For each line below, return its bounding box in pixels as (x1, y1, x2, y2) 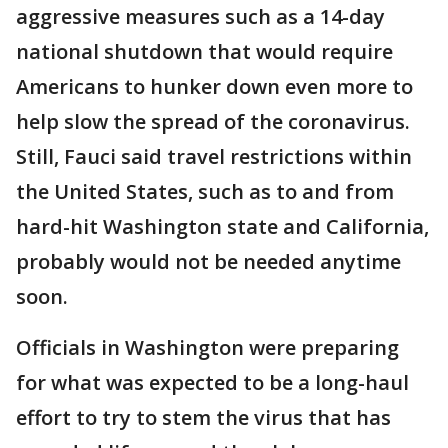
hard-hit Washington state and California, (16, 213, 429, 240)
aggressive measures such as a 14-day (16, 3, 385, 30)
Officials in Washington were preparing (16, 334, 399, 361)
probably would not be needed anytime (16, 248, 401, 275)
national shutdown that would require (16, 38, 393, 65)
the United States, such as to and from (16, 178, 394, 205)
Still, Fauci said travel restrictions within (16, 143, 412, 170)
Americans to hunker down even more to (16, 73, 413, 100)
